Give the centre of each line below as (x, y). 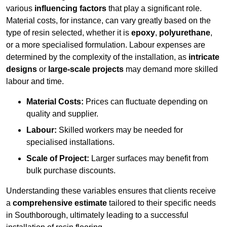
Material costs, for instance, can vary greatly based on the (108, 21)
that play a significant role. (154, 9)
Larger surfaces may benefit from (149, 159)
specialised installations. (70, 142)
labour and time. (35, 82)
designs (22, 69)
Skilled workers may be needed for (120, 130)
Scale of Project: (58, 159)
